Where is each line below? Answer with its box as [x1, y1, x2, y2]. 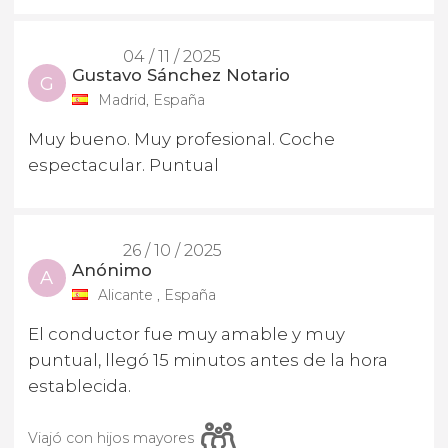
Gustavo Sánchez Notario [72, 65, 291, 86]
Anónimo [72, 259, 153, 280]
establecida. [28, 375, 131, 396]
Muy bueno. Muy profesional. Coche [28, 129, 335, 150]
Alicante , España [97, 285, 216, 304]
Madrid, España [97, 91, 205, 110]
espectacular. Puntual [28, 155, 219, 176]
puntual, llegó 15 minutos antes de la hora [28, 349, 388, 370]
